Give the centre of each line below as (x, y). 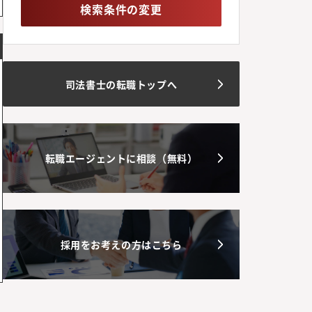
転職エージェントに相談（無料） (121, 158)
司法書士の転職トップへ (121, 84)
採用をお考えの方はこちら (121, 245)
